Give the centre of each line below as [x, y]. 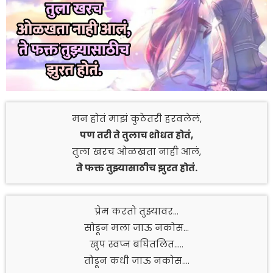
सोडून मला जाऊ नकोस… [136, 228]
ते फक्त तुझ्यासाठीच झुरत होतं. [136, 168]
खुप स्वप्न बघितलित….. [136, 244]
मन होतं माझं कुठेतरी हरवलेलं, [136, 118]
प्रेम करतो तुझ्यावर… [136, 211]
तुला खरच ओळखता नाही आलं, [136, 151]
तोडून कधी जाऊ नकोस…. [136, 261]
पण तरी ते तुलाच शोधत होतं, [136, 135]
